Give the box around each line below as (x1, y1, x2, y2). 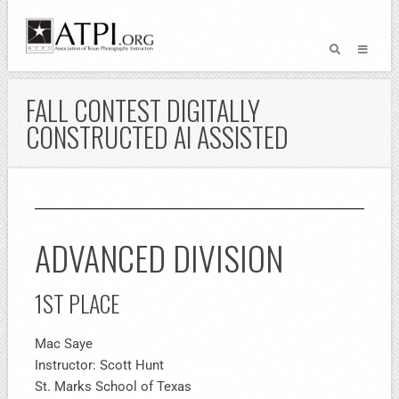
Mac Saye (35, 336, 93, 352)
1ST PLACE (35, 286, 119, 321)
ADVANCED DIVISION (35, 232, 283, 282)
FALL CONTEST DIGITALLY (26, 90, 260, 130)
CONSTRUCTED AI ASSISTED (26, 117, 289, 157)
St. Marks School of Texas (35, 379, 191, 395)
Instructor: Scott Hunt (35, 357, 164, 373)
